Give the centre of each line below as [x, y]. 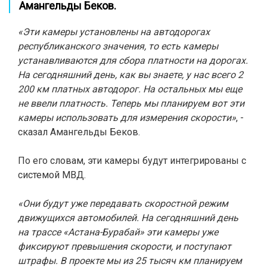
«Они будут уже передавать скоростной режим [123, 204]
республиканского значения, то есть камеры [118, 46]
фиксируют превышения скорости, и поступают [125, 246]
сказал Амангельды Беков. [80, 132]
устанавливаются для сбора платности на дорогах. [133, 60]
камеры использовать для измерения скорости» [127, 118]
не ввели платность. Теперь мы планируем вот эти [131, 103]
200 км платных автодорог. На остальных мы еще [130, 89]
